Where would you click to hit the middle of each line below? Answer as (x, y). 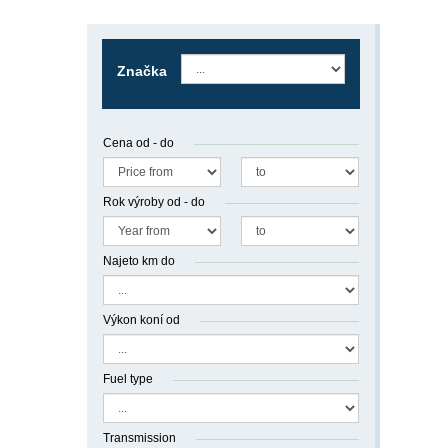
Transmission (139, 438)
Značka (142, 71)
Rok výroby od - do (154, 202)
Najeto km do (139, 261)
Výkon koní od (141, 320)
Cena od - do (138, 143)
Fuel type (128, 379)
